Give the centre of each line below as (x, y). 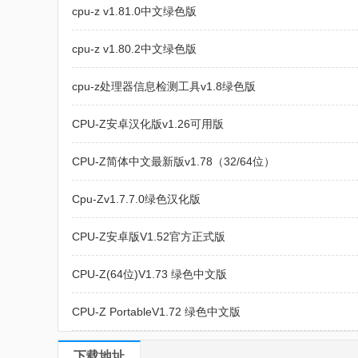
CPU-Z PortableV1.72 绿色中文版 (157, 312)
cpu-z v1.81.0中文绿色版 (135, 11)
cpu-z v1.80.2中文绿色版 (135, 49)
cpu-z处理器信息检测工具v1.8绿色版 (164, 86)
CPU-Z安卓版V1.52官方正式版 (149, 237)
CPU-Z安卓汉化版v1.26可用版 (148, 124)
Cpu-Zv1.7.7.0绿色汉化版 (137, 199)
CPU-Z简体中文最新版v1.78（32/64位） (174, 161)
